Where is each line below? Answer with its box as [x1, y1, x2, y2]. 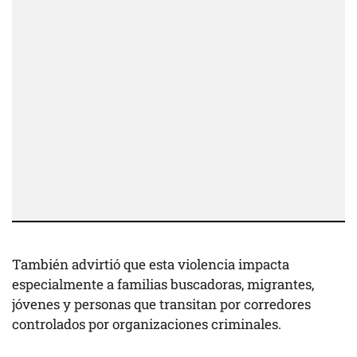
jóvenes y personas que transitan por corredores [12, 295, 311, 314]
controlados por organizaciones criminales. [12, 315, 281, 334]
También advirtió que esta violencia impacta [12, 255, 289, 274]
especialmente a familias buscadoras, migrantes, [12, 275, 314, 294]
